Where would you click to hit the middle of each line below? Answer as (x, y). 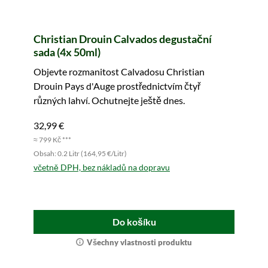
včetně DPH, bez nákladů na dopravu (102, 167)
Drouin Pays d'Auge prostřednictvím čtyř (117, 86)
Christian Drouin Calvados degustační (123, 39)
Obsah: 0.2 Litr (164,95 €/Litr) (80, 154)
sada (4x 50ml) (67, 52)
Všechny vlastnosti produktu (139, 243)
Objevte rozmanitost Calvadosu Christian (119, 72)
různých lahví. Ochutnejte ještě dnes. (109, 100)
